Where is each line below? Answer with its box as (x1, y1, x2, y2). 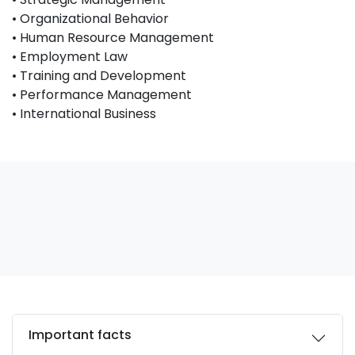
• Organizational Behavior (12, 10, 169, 28)
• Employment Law (12, 48, 128, 66)
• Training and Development (12, 67, 186, 85)
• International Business (12, 105, 156, 123)
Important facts (29, 326, 132, 344)
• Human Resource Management (12, 29, 214, 47)
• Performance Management (12, 86, 192, 104)
